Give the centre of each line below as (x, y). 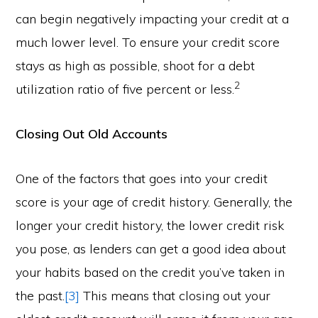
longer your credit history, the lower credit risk (150, 225)
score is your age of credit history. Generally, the (154, 202)
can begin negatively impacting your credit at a (153, 19)
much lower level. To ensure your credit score (148, 42)
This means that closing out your (175, 296)
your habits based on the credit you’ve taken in (150, 272)
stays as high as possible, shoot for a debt (136, 66)
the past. (40, 296)
